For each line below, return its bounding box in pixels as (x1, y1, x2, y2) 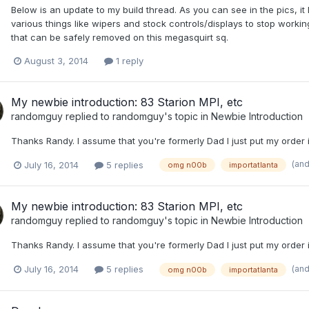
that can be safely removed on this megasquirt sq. (11, 31, 228, 43)
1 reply (113, 54, 143, 66)
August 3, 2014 (24, 54, 88, 66)
